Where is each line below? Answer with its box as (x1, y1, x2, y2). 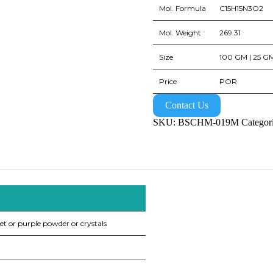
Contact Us (165, 100, 208, 111)
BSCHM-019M (177, 117, 239, 128)
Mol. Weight (158, 28, 201, 38)
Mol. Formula (158, 4, 206, 13)
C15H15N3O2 (219, 4, 263, 13)
